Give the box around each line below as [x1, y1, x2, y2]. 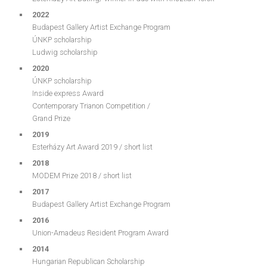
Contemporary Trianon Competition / [32, 101, 150, 110]
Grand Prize [32, 114, 70, 123]
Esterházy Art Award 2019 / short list [32, 142, 153, 151]
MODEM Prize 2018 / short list [32, 171, 132, 180]
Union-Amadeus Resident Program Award [32, 228, 169, 237]
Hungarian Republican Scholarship [32, 257, 145, 266]
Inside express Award [32, 89, 104, 98]
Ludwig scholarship [32, 48, 98, 57]
